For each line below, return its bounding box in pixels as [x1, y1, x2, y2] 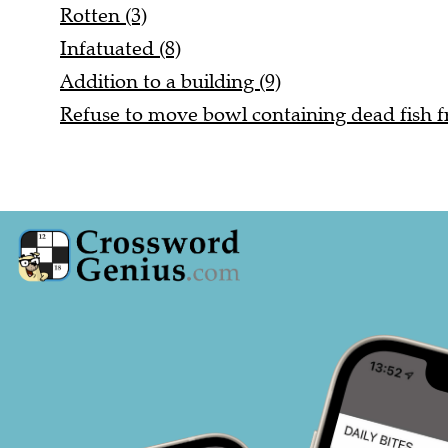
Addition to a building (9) [60, 69, 281, 95]
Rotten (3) [60, 3, 147, 29]
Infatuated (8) [60, 36, 181, 62]
